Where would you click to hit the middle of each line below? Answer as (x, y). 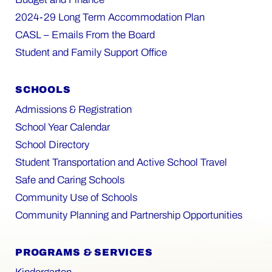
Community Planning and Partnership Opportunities (129, 215)
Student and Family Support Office (91, 52)
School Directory (52, 144)
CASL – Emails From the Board (85, 35)
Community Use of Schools (76, 197)
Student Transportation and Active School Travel (121, 162)
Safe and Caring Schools (70, 180)
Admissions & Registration (73, 109)
